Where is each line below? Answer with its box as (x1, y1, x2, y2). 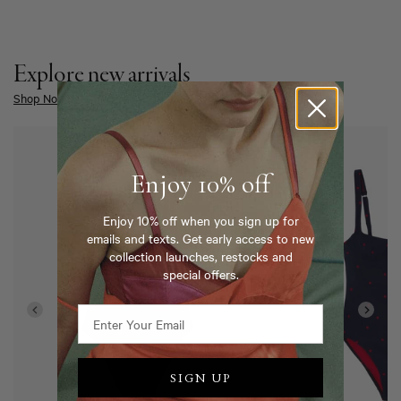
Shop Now (13, 89, 65, 106)
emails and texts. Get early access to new (87, 229, 314, 247)
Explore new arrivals (13, 58, 191, 91)
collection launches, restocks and (108, 247, 293, 265)
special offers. (162, 265, 239, 283)
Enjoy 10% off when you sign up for (102, 211, 299, 229)
